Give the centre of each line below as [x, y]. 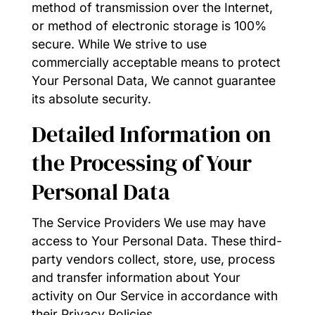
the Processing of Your [141, 163]
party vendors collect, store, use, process [153, 259]
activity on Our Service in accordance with [154, 296]
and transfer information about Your [136, 278]
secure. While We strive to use [119, 44]
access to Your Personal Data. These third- [156, 241]
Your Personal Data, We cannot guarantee [153, 80]
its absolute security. [91, 98]
